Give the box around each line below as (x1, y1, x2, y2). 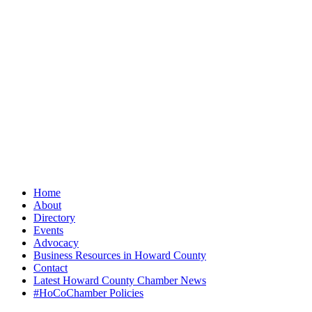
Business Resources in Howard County (33, 249, 206, 261)
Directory (33, 211, 75, 224)
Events (33, 224, 63, 236)
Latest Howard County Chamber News (33, 274, 206, 286)
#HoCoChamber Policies (33, 286, 143, 299)
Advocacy (33, 236, 79, 249)
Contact (33, 261, 68, 274)
